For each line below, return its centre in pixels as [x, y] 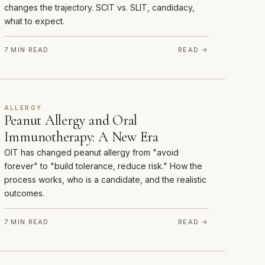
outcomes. [24, 193]
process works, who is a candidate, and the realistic [105, 180]
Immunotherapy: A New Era [81, 137]
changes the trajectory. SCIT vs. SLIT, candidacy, [99, 8]
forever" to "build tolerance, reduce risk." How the [103, 166]
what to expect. [34, 21]
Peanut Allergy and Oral [71, 121]
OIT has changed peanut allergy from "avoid [91, 153]
